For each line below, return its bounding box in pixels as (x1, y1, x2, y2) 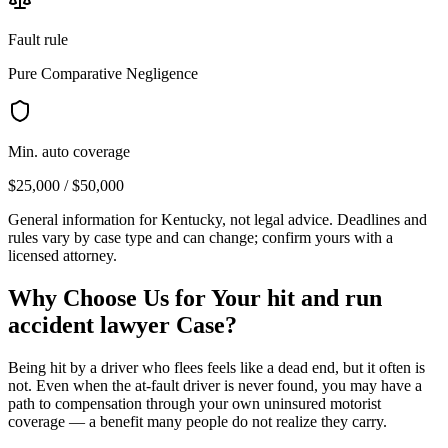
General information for (8, 210, 161, 228)
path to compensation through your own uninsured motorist (8, 394, 381, 412)
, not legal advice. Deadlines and (222, 210, 427, 228)
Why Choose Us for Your (8, 284, 267, 311)
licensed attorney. (8, 246, 117, 264)
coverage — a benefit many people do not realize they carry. (8, 412, 387, 430)
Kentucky (161, 210, 222, 228)
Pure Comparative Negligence (8, 64, 198, 82)
